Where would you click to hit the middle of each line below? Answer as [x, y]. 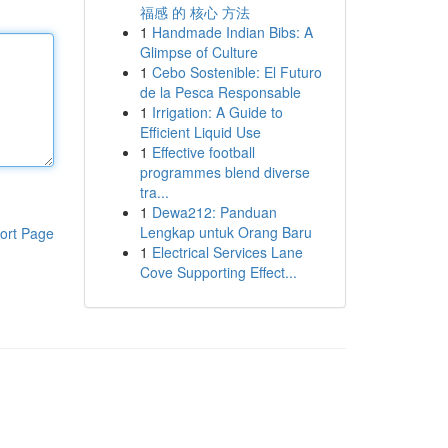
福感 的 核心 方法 [194, 12]
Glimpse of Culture [198, 52]
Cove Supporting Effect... [218, 272]
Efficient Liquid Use [200, 132]
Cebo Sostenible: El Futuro [236, 72]
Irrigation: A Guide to [217, 112]
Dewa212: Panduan [214, 212]
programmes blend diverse [224, 172]
